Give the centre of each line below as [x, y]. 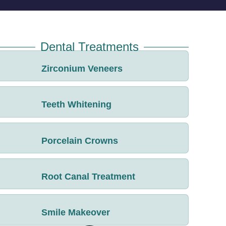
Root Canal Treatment [89, 176]
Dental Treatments [90, 47]
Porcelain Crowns [80, 140]
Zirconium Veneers [82, 69]
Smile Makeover [76, 213]
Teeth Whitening [77, 105]
